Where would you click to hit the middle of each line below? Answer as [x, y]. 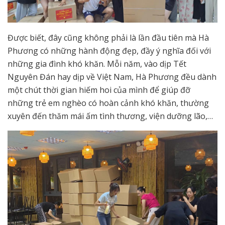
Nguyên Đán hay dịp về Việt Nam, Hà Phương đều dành [112, 77]
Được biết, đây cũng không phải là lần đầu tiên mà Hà [108, 37]
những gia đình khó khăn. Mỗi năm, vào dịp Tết [97, 64]
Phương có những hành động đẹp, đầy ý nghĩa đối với [109, 50]
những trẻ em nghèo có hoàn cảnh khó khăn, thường [108, 103]
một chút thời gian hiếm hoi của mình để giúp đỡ [99, 90]
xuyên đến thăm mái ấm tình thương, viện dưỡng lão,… [110, 116]
